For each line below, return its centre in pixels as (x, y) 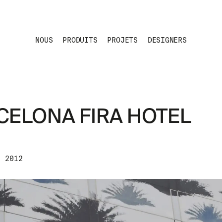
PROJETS (122, 40)
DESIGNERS (167, 40)
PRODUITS (80, 40)
